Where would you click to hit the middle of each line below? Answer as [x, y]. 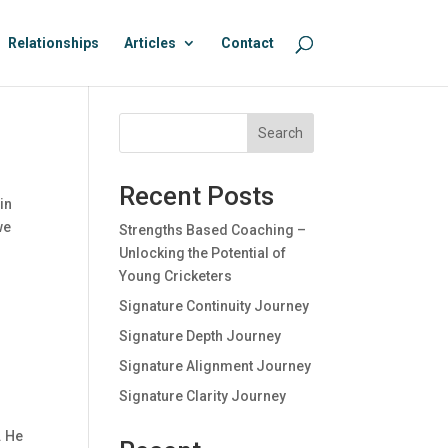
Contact [247, 43]
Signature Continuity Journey [214, 306]
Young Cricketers [176, 276]
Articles [149, 43]
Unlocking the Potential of [203, 253]
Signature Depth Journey [200, 336]
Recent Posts [197, 196]
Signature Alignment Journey [215, 366]
